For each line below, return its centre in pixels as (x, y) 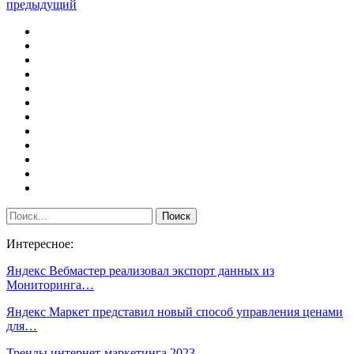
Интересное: (40, 243)
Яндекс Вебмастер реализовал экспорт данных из (140, 270)
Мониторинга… (50, 284)
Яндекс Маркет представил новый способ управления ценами (175, 311)
